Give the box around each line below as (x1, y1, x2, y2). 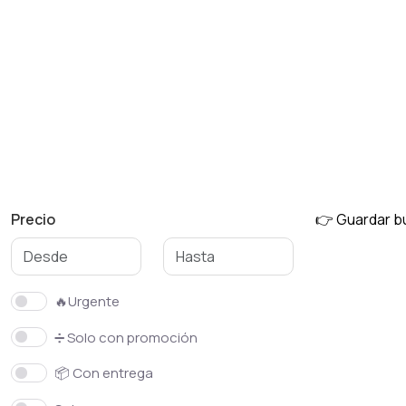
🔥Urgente (54, 292, 120, 312)
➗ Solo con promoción (54, 327, 198, 347)
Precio (11, 209, 55, 229)
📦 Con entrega (54, 363, 153, 383)
